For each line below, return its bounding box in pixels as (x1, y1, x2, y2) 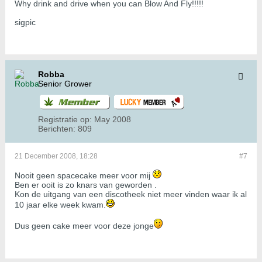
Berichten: (38, 124, 75, 134)
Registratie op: (38, 115, 92, 125)
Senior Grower (38, 79, 92, 89)
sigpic (15, 18, 36, 27)
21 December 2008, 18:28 (15, 152, 98, 161)
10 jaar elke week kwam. (15, 200, 106, 210)
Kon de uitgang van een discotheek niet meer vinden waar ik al (15, 189, 247, 199)
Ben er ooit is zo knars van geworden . (15, 180, 157, 190)
